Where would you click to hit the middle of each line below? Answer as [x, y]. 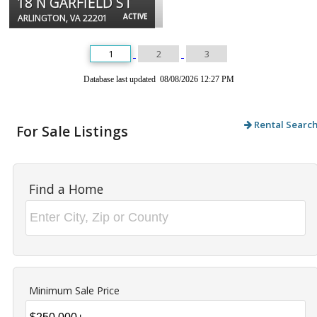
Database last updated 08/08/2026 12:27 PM [158, 79]
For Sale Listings [72, 131]
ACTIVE [135, 16]
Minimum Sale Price [74, 290]
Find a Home [66, 189]
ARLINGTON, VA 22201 [63, 18]
